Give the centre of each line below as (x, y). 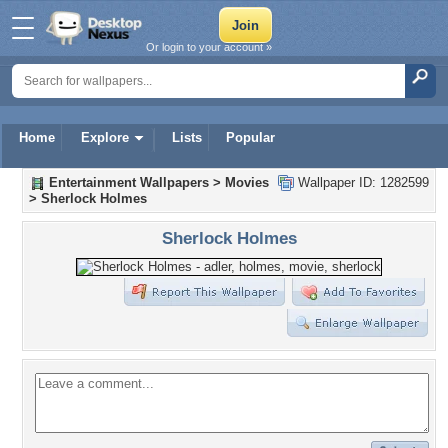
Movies (247, 182)
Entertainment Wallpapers (129, 182)
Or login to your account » (209, 47)
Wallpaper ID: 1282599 (361, 182)
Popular (250, 137)
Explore (105, 137)
